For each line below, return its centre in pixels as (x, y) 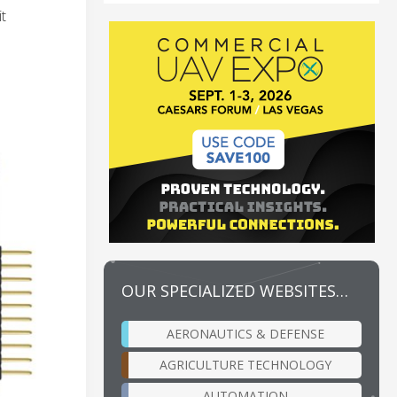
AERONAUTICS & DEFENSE (245, 333)
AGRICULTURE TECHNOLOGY (245, 364)
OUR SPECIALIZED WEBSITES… (235, 290)
